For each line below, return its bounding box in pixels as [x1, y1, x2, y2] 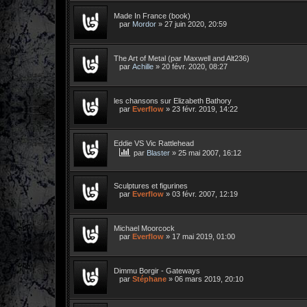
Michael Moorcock [114, 223, 175, 232]
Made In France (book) [114, 11, 191, 20]
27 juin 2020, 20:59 [164, 19, 227, 28]
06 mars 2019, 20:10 [175, 274, 243, 283]
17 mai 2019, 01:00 [172, 232, 235, 241]
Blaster [147, 148, 170, 157]
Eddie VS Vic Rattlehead [114, 138, 194, 147]
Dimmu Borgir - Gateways [114, 266, 200, 275]
